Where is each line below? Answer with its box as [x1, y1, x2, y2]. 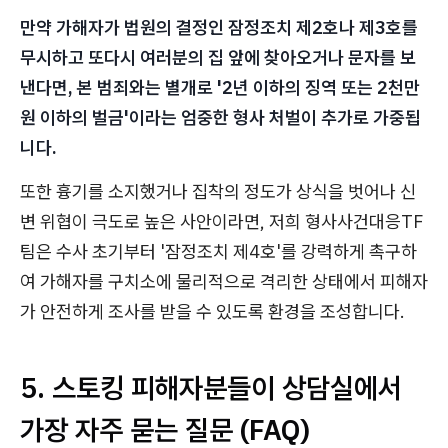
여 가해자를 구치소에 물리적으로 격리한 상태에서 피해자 [20, 270, 428, 294]
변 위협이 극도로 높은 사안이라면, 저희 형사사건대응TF [20, 210, 423, 234]
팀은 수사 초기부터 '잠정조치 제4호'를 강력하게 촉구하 [20, 240, 417, 264]
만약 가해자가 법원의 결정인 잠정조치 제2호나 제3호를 [20, 16, 418, 40]
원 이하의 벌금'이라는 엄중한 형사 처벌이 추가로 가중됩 [20, 106, 421, 130]
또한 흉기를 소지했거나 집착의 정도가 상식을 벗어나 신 [20, 180, 416, 204]
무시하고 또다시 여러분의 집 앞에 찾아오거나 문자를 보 [20, 46, 416, 70]
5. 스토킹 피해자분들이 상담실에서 [20, 369, 402, 407]
